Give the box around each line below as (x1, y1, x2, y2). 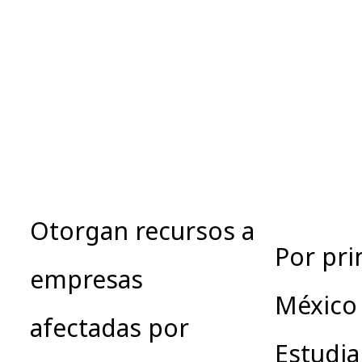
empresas (30, 262, 143, 296)
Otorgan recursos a (30, 213, 255, 247)
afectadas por (30, 310, 189, 344)
